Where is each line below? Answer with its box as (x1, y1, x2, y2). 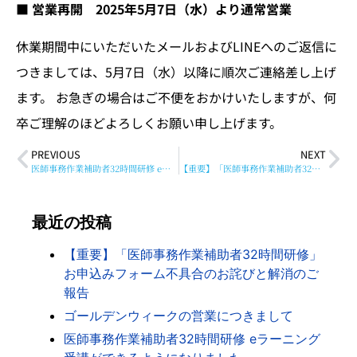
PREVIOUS (31, 146, 80, 162)
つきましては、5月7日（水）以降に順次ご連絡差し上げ (16, 61, 336, 81)
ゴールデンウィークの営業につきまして (64, 307, 293, 324)
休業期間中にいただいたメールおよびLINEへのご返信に (16, 36, 337, 56)
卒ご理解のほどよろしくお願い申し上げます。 (16, 112, 282, 132)
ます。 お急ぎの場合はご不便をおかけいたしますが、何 (16, 87, 336, 107)
